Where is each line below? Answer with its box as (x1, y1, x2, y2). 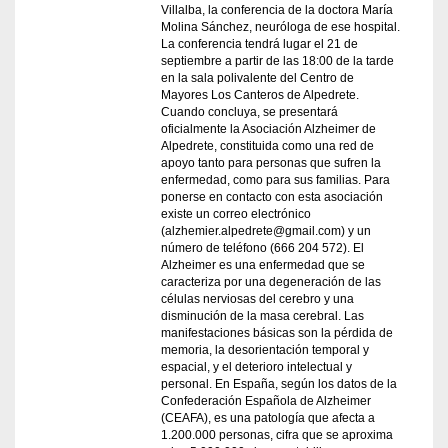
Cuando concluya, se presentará (161, 105, 339, 119)
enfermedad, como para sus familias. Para (161, 173, 391, 187)
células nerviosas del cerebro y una (161, 292, 355, 306)
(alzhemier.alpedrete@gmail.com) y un (161, 224, 372, 238)
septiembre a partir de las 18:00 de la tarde (161, 54, 395, 68)
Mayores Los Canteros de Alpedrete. (161, 88, 360, 102)
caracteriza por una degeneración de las (161, 275, 382, 289)
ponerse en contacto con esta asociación (161, 190, 384, 204)
